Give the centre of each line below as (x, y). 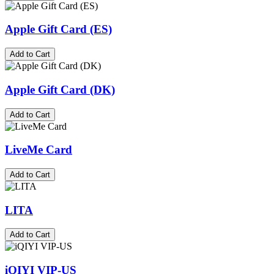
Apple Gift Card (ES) (58, 29)
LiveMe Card (39, 150)
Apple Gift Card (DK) (60, 89)
